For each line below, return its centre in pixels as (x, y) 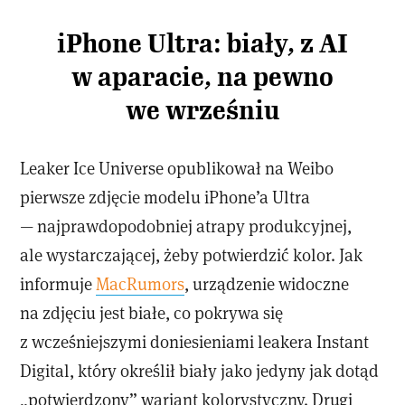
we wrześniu (202, 111)
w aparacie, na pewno (202, 78)
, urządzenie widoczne (267, 284)
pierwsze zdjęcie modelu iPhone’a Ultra (165, 197)
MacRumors (141, 284)
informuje (58, 284)
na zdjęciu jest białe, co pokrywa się (152, 313)
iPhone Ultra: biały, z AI (202, 44)
